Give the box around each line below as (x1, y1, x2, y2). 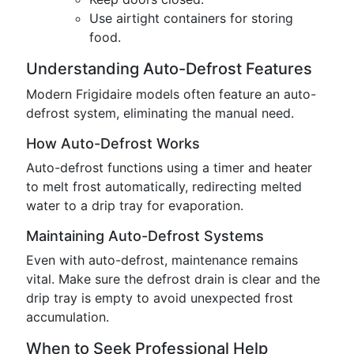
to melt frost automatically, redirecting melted (26, 179, 302, 194)
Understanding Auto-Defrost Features (26, 59, 312, 78)
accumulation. (26, 309, 109, 325)
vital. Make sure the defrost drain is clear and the (26, 271, 320, 287)
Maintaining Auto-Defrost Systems (26, 228, 264, 244)
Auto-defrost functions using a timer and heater (26, 160, 312, 175)
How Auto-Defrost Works (26, 135, 200, 152)
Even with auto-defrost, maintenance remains (26, 252, 298, 268)
